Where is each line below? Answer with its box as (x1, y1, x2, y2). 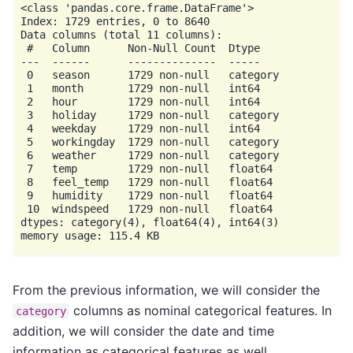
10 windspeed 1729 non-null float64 (20, 203, 273, 216)
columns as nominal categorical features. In (69, 302, 332, 318)
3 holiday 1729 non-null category (20, 109, 279, 122)
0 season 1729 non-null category (20, 69, 279, 82)
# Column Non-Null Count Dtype (20, 42, 260, 55)
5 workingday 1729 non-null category (20, 136, 279, 149)
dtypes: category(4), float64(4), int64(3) (20, 216, 279, 229)
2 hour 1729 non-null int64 (20, 95, 260, 109)
